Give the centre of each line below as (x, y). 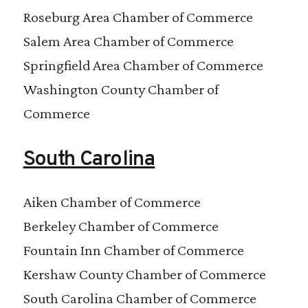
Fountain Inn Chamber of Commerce (133, 250)
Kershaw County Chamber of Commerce (144, 274)
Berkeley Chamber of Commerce (121, 225)
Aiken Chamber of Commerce (112, 201)
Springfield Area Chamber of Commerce (143, 65)
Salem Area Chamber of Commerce (128, 41)
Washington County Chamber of (121, 89)
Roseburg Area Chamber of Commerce (138, 17)
